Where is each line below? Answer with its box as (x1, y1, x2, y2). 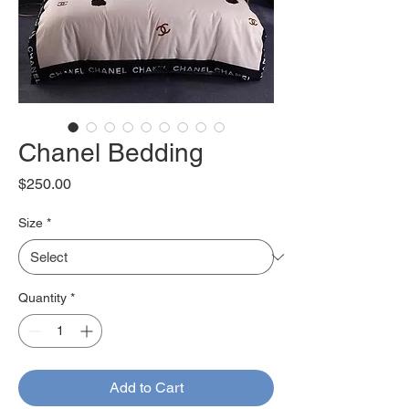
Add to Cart (109, 379, 184, 396)
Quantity (18, 290, 67, 305)
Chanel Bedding (18, 138, 204, 167)
